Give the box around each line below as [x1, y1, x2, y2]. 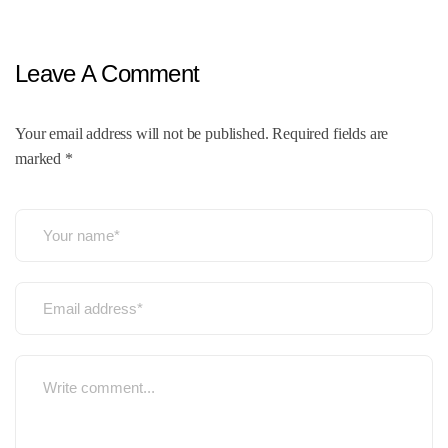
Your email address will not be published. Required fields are [15, 124, 389, 142]
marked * [15, 149, 73, 167]
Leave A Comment [15, 59, 200, 87]
